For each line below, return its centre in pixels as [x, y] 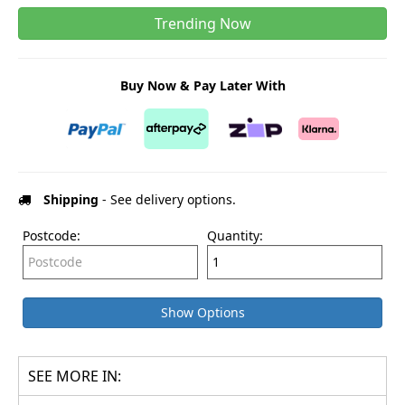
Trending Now [202, 23]
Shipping [71, 199]
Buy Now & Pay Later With [202, 85]
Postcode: [52, 235]
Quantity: [235, 235]
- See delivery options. [167, 199]
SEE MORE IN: [75, 376]
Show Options [202, 312]
